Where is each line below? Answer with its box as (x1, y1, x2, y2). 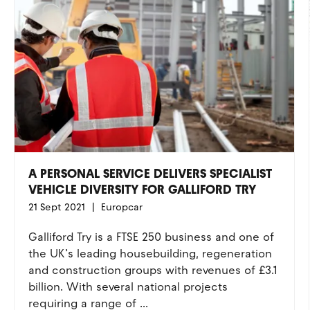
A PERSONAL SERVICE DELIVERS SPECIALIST (28, 166, 272, 181)
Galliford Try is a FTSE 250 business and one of (28, 230, 274, 244)
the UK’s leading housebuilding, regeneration (28, 247, 272, 260)
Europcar (98, 201, 143, 213)
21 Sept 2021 (28, 201, 85, 213)
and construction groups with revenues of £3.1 (28, 264, 277, 277)
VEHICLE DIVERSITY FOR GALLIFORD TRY (28, 182, 256, 197)
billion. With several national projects (28, 280, 228, 293)
